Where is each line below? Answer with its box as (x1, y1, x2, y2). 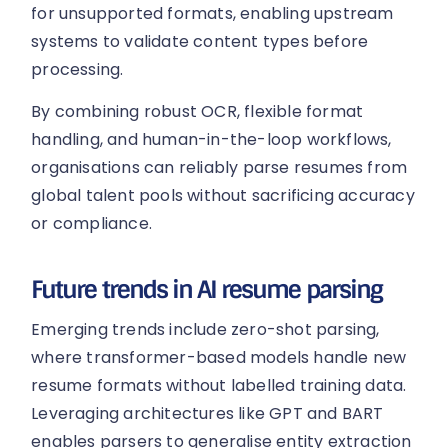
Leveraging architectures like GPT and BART (31, 401, 384, 425)
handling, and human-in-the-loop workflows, (31, 128, 392, 152)
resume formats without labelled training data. (31, 373, 407, 397)
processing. (31, 57, 124, 81)
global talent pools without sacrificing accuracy (31, 184, 415, 208)
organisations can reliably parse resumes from (31, 156, 408, 180)
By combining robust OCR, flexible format (31, 100, 364, 124)
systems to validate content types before (31, 29, 369, 53)
